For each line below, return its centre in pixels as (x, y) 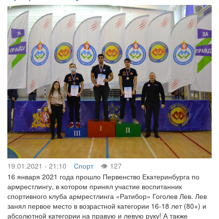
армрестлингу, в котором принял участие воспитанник (95, 186)
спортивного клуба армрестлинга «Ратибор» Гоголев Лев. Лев (107, 196)
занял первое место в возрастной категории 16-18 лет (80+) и (107, 206)
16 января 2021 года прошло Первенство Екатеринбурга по (103, 176)
